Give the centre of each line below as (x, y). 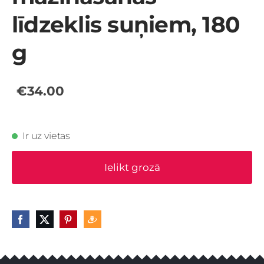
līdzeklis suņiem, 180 (126, 24)
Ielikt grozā (132, 167)
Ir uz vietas (47, 136)
